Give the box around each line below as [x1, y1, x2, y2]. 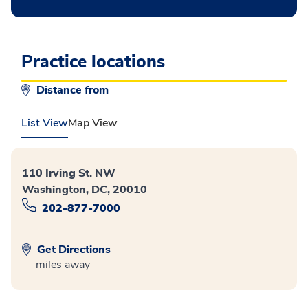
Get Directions [34, 241, 111, 257]
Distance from [36, 82, 111, 98]
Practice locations [21, 50, 165, 74]
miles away [36, 256, 90, 272]
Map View [68, 115, 118, 131]
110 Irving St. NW [22, 166, 115, 181]
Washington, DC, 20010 [22, 182, 147, 197]
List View [21, 115, 68, 131]
